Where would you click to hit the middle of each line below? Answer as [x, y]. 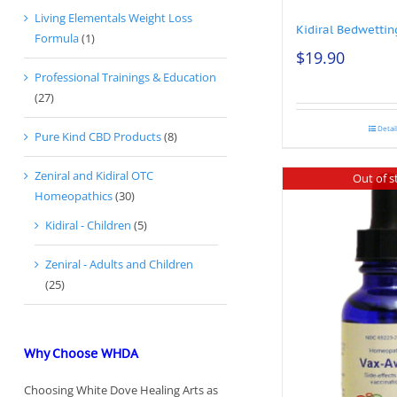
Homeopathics [74, 196]
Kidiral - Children [88, 226]
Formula [57, 39]
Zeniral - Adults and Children [119, 265]
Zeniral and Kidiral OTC [94, 176]
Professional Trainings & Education [125, 78]
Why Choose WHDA [81, 354]
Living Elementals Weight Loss [113, 18]
